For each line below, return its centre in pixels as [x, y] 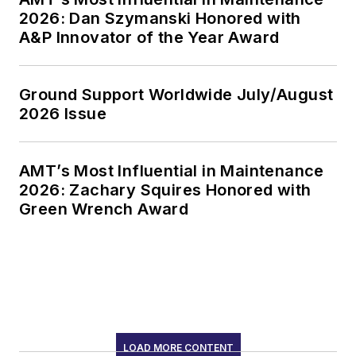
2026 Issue [63, 113]
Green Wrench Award [104, 209]
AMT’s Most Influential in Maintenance [172, 170]
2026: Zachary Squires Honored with [165, 190]
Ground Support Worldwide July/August [176, 94]
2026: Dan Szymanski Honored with [160, 18]
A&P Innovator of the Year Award [149, 37]
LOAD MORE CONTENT [178, 347]
